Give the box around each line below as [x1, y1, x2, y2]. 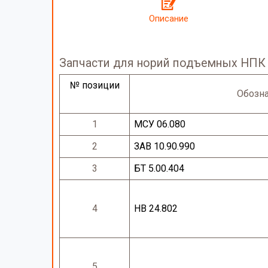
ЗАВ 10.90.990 [134, 141, 196, 153]
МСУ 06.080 [134, 118, 186, 130]
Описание [149, 13, 188, 25]
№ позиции [69, 80, 120, 92]
